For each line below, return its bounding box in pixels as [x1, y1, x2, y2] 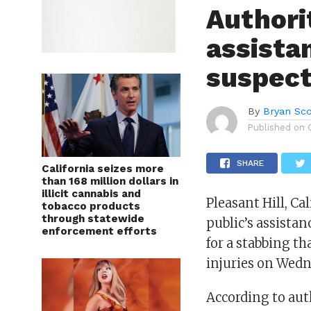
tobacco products [42, 199, 140, 212]
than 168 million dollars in [42, 174, 178, 187]
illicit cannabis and [42, 187, 141, 200]
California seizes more [42, 162, 164, 175]
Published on [248, 121, 305, 133]
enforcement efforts [42, 224, 157, 237]
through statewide [42, 212, 144, 225]
